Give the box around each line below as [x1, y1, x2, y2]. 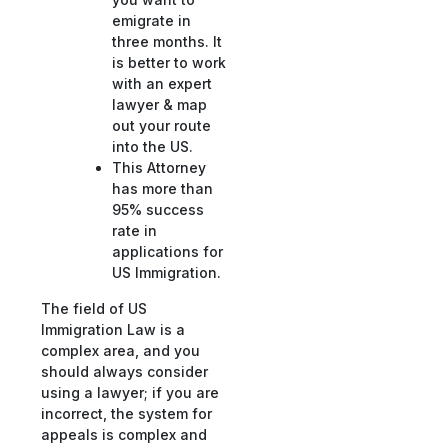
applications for [112, 243, 224, 261]
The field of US [41, 299, 147, 317]
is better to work [112, 54, 227, 72]
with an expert [112, 75, 213, 93]
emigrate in [112, 12, 192, 30]
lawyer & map [112, 96, 208, 114]
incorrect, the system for [41, 404, 212, 422]
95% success [112, 201, 205, 219]
